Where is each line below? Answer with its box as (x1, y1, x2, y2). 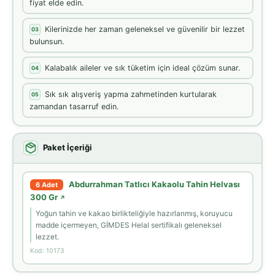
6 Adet (36, 180, 58, 190)
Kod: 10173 (30, 247, 64, 255)
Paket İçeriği (42, 142, 92, 152)
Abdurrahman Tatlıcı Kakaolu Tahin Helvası (69, 179, 240, 190)
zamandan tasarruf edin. (29, 101, 118, 111)
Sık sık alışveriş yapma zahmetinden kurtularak (45, 89, 217, 99)
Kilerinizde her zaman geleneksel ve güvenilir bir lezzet (45, 24, 245, 34)
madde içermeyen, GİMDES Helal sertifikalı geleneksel (36, 220, 222, 230)
